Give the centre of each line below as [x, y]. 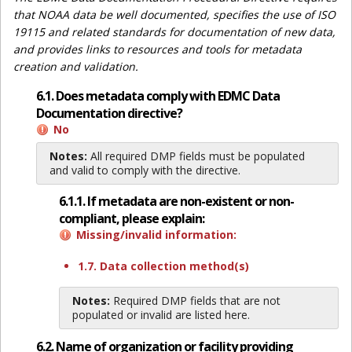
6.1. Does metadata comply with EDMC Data [158, 96]
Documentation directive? [109, 114]
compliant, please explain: [131, 218]
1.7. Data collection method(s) [163, 266]
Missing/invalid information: [156, 235]
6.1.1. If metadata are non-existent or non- [176, 201]
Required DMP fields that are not [195, 301]
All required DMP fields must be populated [196, 156]
